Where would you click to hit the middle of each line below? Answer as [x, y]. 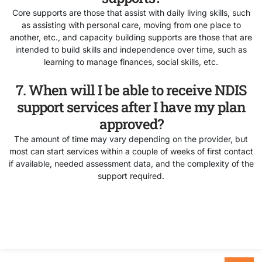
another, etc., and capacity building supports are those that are [131, 37]
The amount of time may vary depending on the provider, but [131, 139]
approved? [131, 124]
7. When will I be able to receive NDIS [131, 90]
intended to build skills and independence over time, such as [131, 49]
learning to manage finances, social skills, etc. [131, 61]
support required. [131, 176]
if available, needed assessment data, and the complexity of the [131, 164]
